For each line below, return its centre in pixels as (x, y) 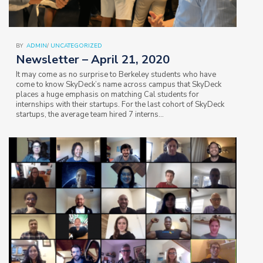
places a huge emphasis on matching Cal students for (107, 94)
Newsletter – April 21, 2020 (93, 59)
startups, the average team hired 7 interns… (90, 114)
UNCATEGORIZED (76, 45)
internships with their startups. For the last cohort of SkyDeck (120, 104)
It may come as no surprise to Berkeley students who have (116, 74)
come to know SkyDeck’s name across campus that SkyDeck (119, 84)
